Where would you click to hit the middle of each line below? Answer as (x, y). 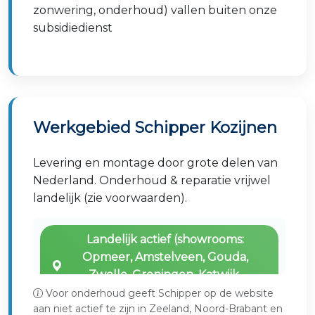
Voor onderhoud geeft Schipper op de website (158, 293)
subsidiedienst (73, 28)
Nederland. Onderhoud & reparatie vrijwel (152, 180)
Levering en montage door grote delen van (155, 163)
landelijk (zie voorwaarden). (110, 198)
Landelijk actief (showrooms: (165, 239)
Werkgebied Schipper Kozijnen (155, 127)
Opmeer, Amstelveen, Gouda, (165, 257)
